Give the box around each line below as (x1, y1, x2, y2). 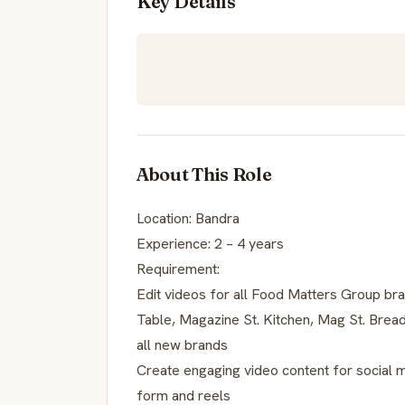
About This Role (137, 162, 272, 185)
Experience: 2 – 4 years (137, 233, 284, 253)
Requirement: (137, 259, 220, 278)
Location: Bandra (137, 208, 240, 228)
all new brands (137, 334, 228, 354)
